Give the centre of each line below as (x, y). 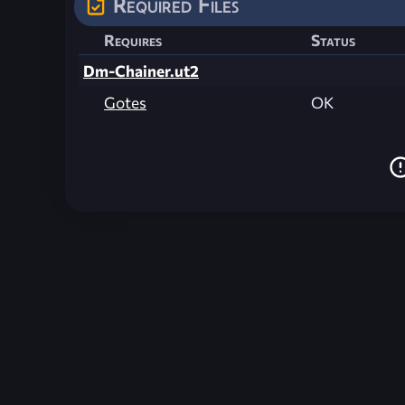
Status (333, 40)
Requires (133, 40)
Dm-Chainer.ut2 (141, 71)
